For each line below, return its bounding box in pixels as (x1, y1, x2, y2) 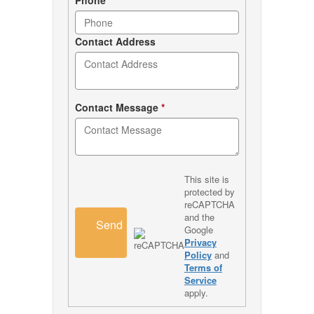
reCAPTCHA (184, 197, 235, 211)
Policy (184, 247, 212, 261)
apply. (184, 285, 208, 299)
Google (184, 222, 213, 236)
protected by (184, 184, 235, 198)
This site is (184, 172, 229, 186)
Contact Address (74, 34, 156, 48)
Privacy (184, 235, 217, 249)
